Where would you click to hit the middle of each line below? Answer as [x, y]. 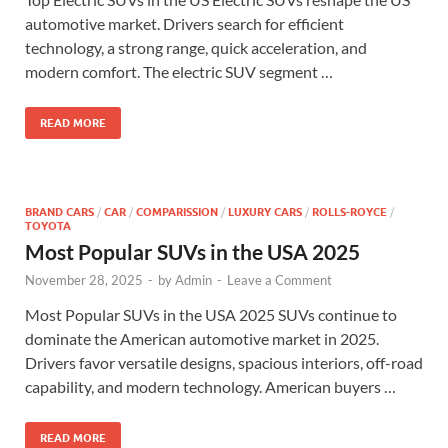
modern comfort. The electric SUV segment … [179, 71]
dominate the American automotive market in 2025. [202, 338]
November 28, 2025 [84, 280]
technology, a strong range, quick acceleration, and [196, 47]
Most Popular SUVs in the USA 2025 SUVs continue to [211, 314]
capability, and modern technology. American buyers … [210, 386]
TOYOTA [48, 226]
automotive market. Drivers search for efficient [184, 23]
